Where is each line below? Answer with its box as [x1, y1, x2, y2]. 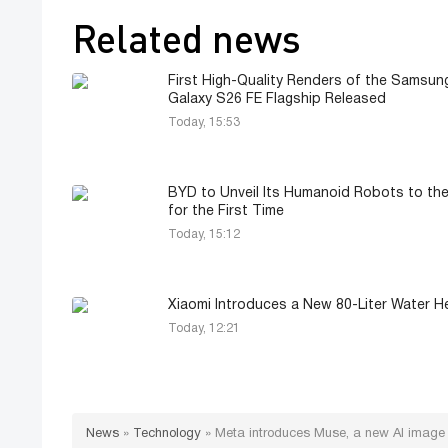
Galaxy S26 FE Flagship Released [168, 93, 386, 107]
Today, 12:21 [168, 323, 240, 335]
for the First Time [168, 205, 284, 219]
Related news [72, 15, 301, 62]
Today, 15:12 [168, 229, 240, 241]
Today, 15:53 [168, 117, 240, 129]
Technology [133, 428, 201, 441]
